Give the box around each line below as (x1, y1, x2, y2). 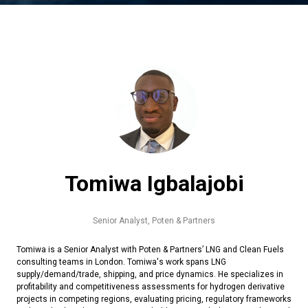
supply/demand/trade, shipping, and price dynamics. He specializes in (16, 269, 283, 280)
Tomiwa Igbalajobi (64, 170, 244, 197)
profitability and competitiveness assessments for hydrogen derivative (16, 282, 285, 292)
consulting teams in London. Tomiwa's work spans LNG (16, 257, 226, 267)
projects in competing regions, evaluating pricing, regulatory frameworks (16, 294, 291, 305)
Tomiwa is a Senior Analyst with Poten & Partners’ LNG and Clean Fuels (16, 245, 284, 255)
